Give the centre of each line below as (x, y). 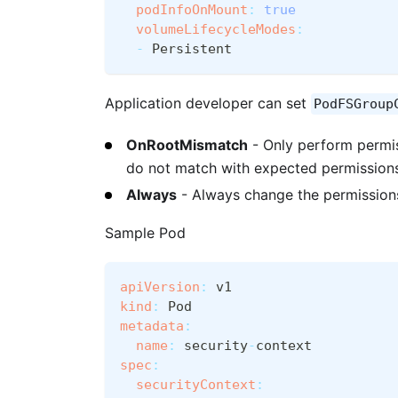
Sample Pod (145, 233)
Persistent (188, 48)
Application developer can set (208, 103)
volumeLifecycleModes (216, 29)
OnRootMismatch (187, 145)
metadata (152, 326)
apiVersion (160, 287)
